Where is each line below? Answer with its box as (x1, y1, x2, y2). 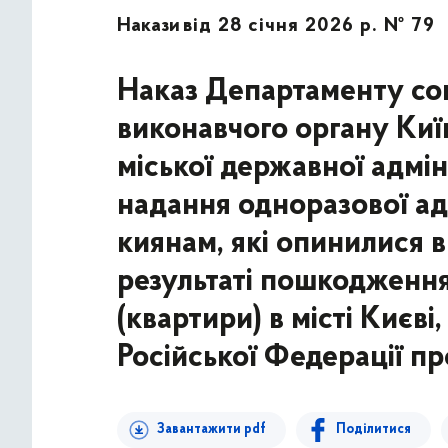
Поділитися (336, 422, 411, 437)
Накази (117, 16, 180, 36)
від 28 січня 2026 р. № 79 (183, 16, 435, 36)
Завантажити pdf (157, 422, 266, 437)
